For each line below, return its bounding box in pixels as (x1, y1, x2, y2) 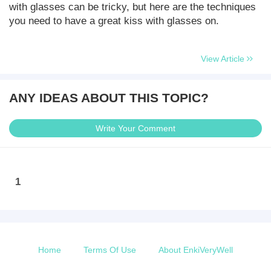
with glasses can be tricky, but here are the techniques (9, 1, 256, 13)
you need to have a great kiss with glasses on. (9, 15, 219, 27)
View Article (201, 54, 247, 64)
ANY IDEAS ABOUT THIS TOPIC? (9, 91, 209, 105)
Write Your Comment (96, 123, 175, 133)
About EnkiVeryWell (158, 245, 233, 255)
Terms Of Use (83, 245, 136, 255)
